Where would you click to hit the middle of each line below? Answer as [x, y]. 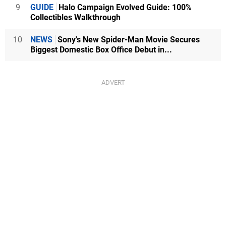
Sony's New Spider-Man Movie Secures [128, 40]
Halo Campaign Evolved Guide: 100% [124, 7]
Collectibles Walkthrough [75, 17]
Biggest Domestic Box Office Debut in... [101, 50]
